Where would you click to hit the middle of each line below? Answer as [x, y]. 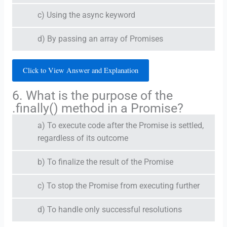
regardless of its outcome [83, 138]
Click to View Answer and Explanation [80, 70]
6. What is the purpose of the [92, 95]
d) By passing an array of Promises [100, 39]
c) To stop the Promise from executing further [118, 186]
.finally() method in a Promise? [98, 108]
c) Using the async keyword [86, 15]
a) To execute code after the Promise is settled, [120, 125]
